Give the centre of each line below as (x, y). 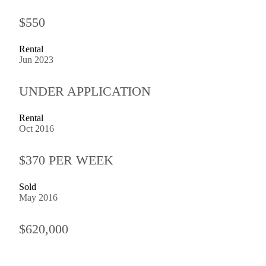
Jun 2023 (36, 59)
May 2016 (38, 197)
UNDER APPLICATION (85, 91)
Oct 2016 (37, 128)
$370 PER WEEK (66, 160)
